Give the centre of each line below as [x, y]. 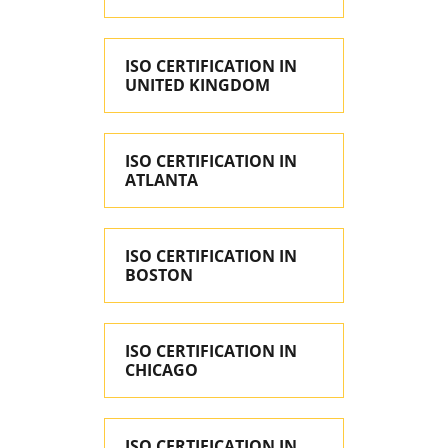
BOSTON [159, 275]
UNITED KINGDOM [197, 85]
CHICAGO [161, 370]
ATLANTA [161, 180]
